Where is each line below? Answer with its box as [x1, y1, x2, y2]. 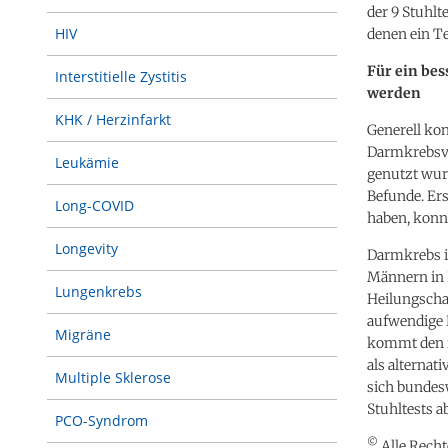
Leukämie [55, 153, 119, 172]
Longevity [55, 239, 118, 258]
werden [367, 83, 421, 102]
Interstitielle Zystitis [55, 67, 187, 86]
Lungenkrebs [55, 282, 142, 301]
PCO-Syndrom [55, 411, 148, 430]
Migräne [55, 325, 111, 344]
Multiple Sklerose [55, 368, 171, 387]
